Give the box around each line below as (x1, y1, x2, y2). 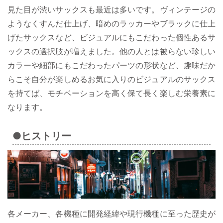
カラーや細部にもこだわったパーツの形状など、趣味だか (7, 60, 216, 70)
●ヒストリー (12, 129, 71, 142)
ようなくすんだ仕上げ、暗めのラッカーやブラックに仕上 (7, 18, 216, 28)
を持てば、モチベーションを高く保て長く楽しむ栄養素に (7, 88, 216, 98)
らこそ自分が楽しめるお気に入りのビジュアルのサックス (7, 74, 216, 84)
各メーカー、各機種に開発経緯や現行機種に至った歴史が (7, 208, 216, 219)
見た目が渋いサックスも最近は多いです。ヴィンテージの (7, 4, 216, 14)
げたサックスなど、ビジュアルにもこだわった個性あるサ (7, 32, 216, 42)
